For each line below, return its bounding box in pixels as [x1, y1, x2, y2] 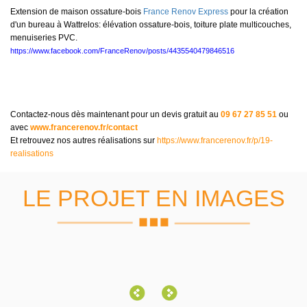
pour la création [228, 7, 288, 16]
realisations [10, 149, 53, 158]
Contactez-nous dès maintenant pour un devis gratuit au [10, 110, 221, 119]
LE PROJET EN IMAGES [22, 185, 285, 211]
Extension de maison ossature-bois [10, 7, 143, 16]
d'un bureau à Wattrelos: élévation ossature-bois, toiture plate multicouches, [10, 20, 291, 29]
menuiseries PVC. [10, 33, 77, 42]
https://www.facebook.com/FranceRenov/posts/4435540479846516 [10, 47, 234, 55]
